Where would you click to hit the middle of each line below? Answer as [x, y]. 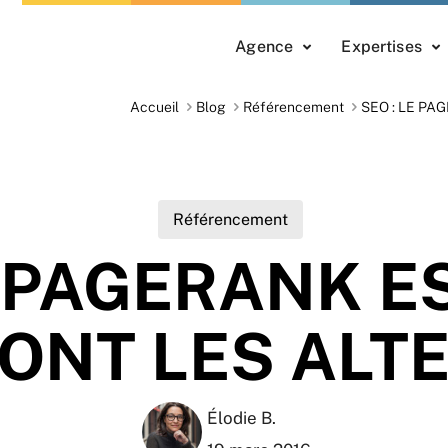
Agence [264, 46]
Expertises [381, 46]
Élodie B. [241, 418]
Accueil [154, 107]
